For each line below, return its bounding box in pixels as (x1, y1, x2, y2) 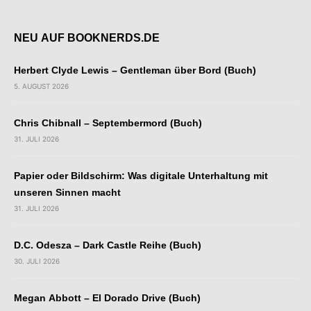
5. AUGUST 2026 (14, 81, 69, 90)
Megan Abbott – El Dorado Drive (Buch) (14, 292, 201, 303)
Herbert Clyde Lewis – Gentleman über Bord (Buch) (14, 64, 256, 76)
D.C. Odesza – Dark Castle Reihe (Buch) (14, 239, 201, 251)
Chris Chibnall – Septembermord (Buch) (14, 117, 202, 128)
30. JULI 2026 (14, 256, 60, 265)
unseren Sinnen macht (14, 186, 121, 198)
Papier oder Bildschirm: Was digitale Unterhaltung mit (14, 169, 268, 181)
